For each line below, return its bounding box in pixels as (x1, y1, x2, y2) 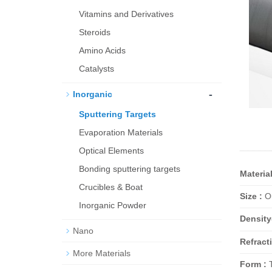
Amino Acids (79, 46, 126, 55)
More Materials (73, 248, 131, 258)
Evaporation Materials (79, 127, 163, 137)
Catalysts (79, 64, 114, 73)
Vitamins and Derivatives (79, 9, 174, 19)
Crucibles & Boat (79, 182, 143, 192)
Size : (239, 191, 262, 201)
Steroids (79, 27, 110, 37)
